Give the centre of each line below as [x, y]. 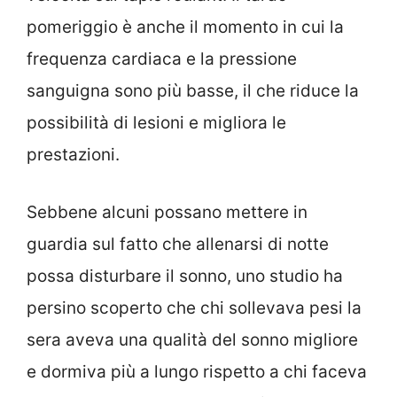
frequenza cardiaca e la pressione [162, 59]
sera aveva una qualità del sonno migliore [192, 339]
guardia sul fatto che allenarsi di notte [178, 244]
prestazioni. [73, 155]
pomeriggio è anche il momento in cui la [185, 27]
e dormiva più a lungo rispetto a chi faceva [197, 371]
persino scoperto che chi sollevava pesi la [194, 307]
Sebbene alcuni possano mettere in [167, 212]
